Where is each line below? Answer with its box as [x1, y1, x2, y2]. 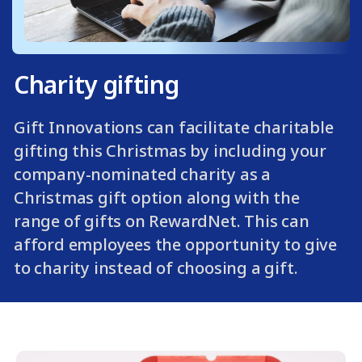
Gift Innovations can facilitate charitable [14, 116, 334, 138]
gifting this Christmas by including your [14, 140, 326, 162]
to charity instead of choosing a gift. [14, 257, 298, 279]
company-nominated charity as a [14, 163, 271, 185]
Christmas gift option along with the [14, 187, 300, 208]
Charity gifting [14, 68, 179, 101]
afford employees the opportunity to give [14, 234, 337, 255]
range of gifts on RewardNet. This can [14, 210, 309, 232]
